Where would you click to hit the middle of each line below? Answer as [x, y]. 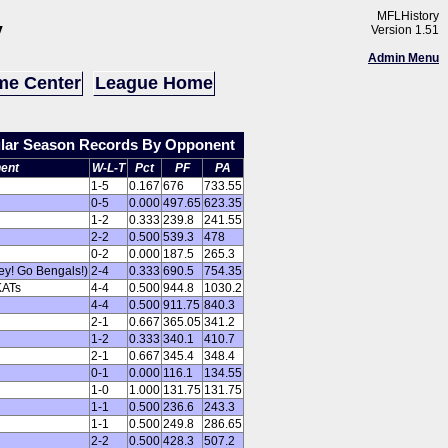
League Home [154, 83]
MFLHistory [408, 16]
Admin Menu [403, 58]
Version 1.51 [405, 30]
